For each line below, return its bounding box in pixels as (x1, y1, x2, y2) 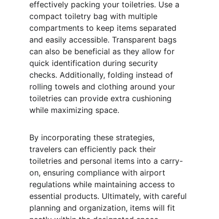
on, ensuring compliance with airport (29, 168, 168, 177)
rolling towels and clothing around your (29, 82, 177, 91)
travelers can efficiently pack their (29, 144, 158, 154)
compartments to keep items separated (29, 23, 179, 33)
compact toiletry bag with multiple (29, 11, 160, 21)
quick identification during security (29, 58, 160, 68)
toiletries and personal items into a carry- (29, 156, 183, 166)
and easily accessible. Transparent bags (29, 35, 179, 44)
